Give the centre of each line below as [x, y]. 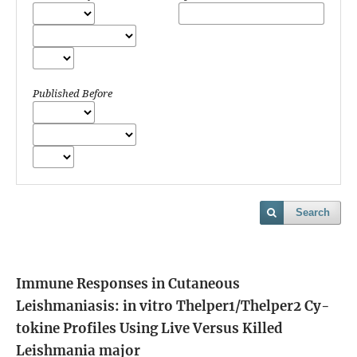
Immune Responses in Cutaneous [128, 283]
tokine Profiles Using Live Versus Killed [149, 328]
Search [313, 212]
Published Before [73, 93]
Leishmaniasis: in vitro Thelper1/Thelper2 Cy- [173, 306]
